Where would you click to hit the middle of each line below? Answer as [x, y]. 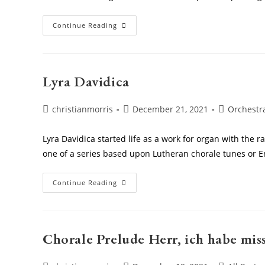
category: [236, 121]
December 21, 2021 [170, 109]
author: [56, 121]
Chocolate [139, 50]
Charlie [133, 25]
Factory [133, 58]
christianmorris [83, 109]
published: [144, 121]
